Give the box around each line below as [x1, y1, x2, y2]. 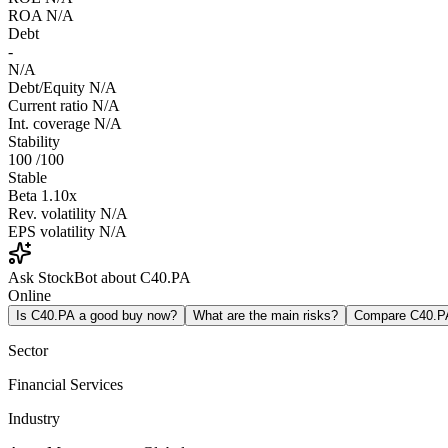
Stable [8, 169, 47, 187]
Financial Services [8, 376, 123, 394]
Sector [8, 342, 48, 360]
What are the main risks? [193, 308, 338, 324]
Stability [8, 133, 60, 151]
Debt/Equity [8, 79, 85, 97]
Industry [8, 410, 60, 428]
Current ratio [8, 97, 88, 115]
